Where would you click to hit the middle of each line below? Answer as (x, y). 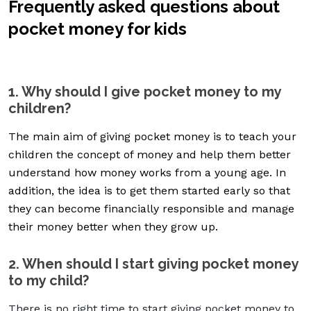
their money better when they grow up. (113, 226)
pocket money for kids (98, 28)
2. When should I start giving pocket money (153, 263)
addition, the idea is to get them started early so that (149, 190)
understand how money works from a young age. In (147, 172)
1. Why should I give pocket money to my (145, 91)
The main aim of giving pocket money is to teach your (152, 136)
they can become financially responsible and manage (151, 208)
